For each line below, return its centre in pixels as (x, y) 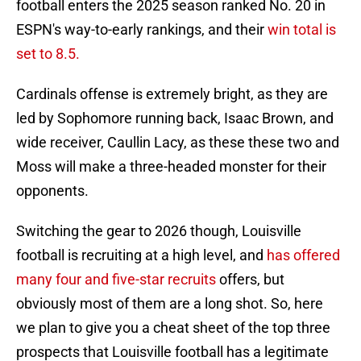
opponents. (52, 191)
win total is (302, 30)
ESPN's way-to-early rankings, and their (142, 30)
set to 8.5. (48, 54)
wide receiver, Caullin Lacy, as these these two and (178, 143)
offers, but (252, 280)
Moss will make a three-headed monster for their (171, 167)
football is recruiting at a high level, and (141, 255)
